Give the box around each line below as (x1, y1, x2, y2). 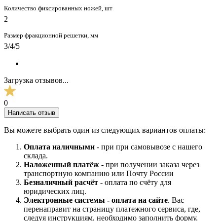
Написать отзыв (8, 109, 55, 116)
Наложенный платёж (24, 160, 101, 169)
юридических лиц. (24, 186, 86, 195)
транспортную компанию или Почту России (24, 169, 174, 178)
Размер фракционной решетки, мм (4, 31, 98, 39)
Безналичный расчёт (24, 178, 100, 186)
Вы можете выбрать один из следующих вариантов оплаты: (4, 125, 206, 134)
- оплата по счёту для (100, 178, 171, 186)
